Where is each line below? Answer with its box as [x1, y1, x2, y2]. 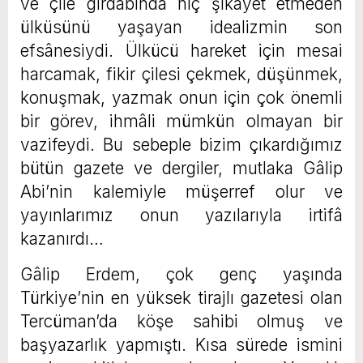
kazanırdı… [20, 228, 104, 250]
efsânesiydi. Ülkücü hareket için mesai [20, 41, 343, 62]
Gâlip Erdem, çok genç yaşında [20, 264, 343, 285]
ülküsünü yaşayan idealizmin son [20, 17, 343, 38]
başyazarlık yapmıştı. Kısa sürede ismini [20, 335, 343, 356]
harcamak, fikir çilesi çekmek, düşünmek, [20, 64, 343, 85]
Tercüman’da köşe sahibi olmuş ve [20, 311, 343, 332]
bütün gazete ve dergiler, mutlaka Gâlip [20, 158, 343, 179]
